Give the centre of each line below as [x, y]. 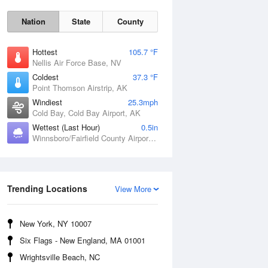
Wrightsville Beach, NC [60, 257]
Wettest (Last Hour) [66, 127]
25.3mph [143, 102]
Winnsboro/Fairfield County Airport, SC [152, 138]
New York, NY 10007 [56, 223]
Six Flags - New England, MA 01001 [83, 240]
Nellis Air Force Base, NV [77, 63]
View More [133, 189]
